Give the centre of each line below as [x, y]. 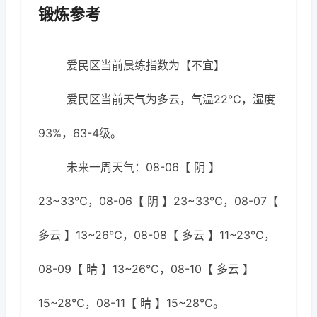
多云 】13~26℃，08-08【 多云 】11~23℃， [157, 235]
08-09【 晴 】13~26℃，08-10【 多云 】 [146, 269]
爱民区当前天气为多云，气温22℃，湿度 [171, 99]
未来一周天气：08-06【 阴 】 [143, 167]
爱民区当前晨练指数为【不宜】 [146, 65]
